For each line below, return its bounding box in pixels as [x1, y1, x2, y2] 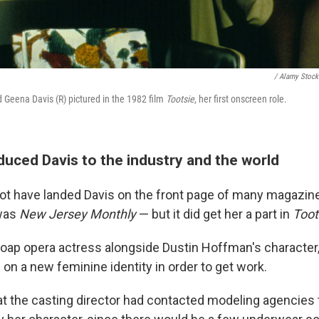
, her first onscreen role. [194, 93, 287, 105]
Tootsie [166, 93, 194, 105]
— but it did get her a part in [136, 206, 293, 221]
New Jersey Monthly [19, 206, 136, 221]
